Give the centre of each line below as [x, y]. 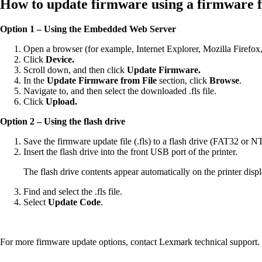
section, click [184, 80]
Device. [60, 59]
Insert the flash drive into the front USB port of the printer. [130, 151]
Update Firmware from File [103, 80]
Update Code [74, 202]
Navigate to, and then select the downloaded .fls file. [120, 91]
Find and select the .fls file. [73, 191]
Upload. [61, 101]
